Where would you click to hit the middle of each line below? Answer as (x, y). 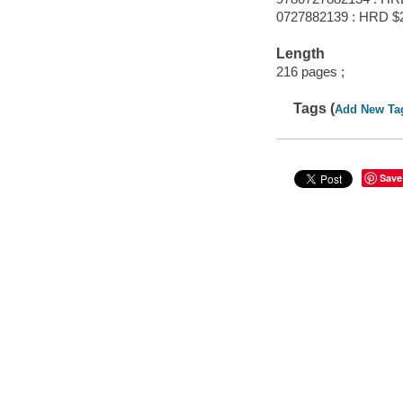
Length (300, 54)
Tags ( (314, 108)
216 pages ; (310, 71)
